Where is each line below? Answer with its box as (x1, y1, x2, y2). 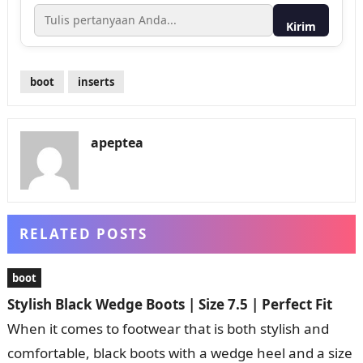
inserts (77, 74, 114, 89)
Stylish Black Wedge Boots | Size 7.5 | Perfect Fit (6, 294, 332, 314)
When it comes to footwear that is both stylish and (6, 318, 329, 338)
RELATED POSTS (19, 224, 147, 243)
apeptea (90, 133, 143, 152)
